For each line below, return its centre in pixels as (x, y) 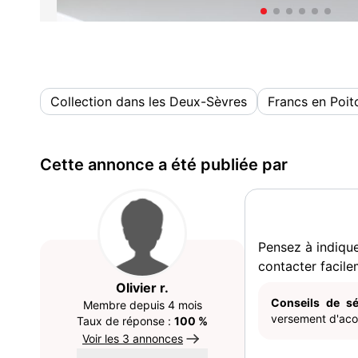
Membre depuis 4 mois (142, 305)
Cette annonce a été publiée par (164, 165)
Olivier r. (142, 288)
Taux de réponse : (125, 321)
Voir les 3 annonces (133, 338)
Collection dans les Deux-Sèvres (149, 101)
